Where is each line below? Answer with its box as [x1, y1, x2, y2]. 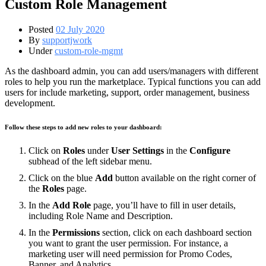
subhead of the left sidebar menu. [28, 156, 152, 166]
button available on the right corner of [113, 172, 256, 183]
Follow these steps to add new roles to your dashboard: [5, 123, 162, 131]
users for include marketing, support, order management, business [5, 87, 249, 97]
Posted [28, 24, 56, 34]
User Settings [111, 145, 164, 156]
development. [5, 97, 55, 108]
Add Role [52, 199, 91, 210]
